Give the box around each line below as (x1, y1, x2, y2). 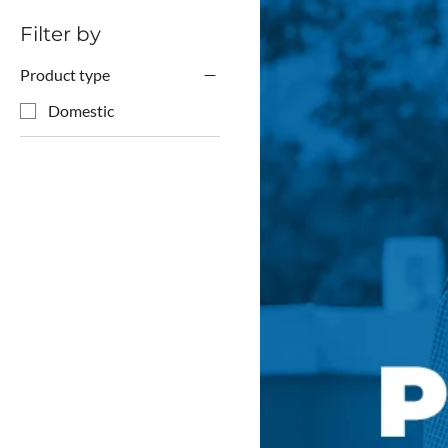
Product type (20, 65, 110, 84)
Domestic (48, 100, 114, 120)
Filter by (20, 22, 101, 46)
